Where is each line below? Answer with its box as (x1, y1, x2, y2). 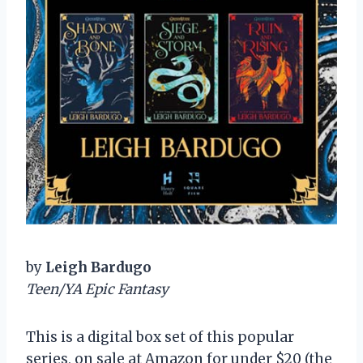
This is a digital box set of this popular (26, 327, 294, 346)
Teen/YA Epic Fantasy (26, 280, 169, 298)
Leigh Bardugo (45, 258, 152, 276)
